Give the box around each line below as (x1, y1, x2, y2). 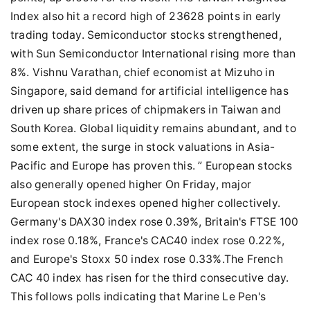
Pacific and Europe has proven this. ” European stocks (10, 159, 293, 172)
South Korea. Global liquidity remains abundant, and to (10, 122, 296, 135)
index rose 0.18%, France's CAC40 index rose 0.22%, (10, 234, 285, 247)
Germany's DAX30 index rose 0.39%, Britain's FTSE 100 (10, 215, 299, 228)
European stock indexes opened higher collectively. (10, 197, 281, 210)
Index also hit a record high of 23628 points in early (10, 10, 282, 23)
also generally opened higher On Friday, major (10, 178, 252, 191)
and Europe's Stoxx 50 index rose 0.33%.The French (10, 253, 283, 266)
